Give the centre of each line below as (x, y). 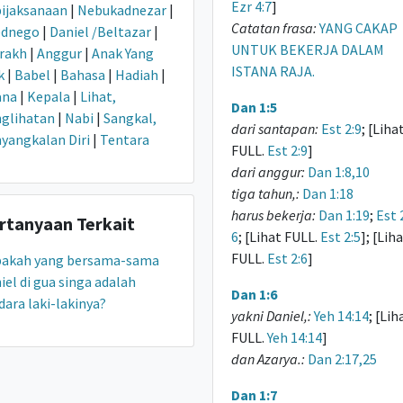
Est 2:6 (287, 258)
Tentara (125, 139)
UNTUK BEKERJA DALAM (307, 49)
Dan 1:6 (254, 294)
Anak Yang (123, 53)
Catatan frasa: (273, 28)
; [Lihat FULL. (279, 237)
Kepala (49, 96)
